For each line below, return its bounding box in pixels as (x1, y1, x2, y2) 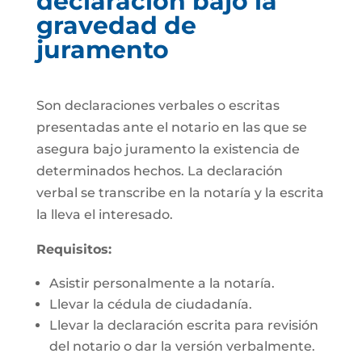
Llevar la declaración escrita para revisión (48, 318, 318, 333)
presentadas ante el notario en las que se (36, 120, 307, 135)
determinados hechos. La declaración (36, 163, 283, 179)
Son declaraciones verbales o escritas (36, 98, 280, 113)
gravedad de (36, 11, 196, 40)
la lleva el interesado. (36, 207, 173, 222)
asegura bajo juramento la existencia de (36, 141, 300, 157)
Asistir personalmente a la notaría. (48, 276, 275, 291)
